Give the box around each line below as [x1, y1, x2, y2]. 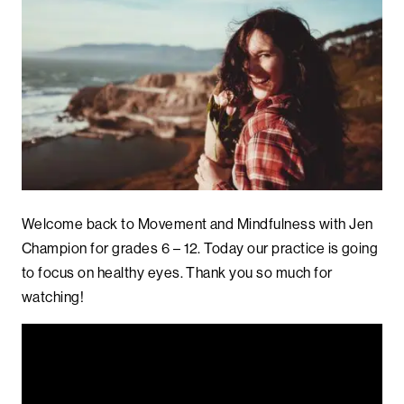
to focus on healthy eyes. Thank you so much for [22, 262, 333, 281]
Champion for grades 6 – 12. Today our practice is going [22, 238, 379, 257]
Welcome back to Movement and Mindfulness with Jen [22, 214, 373, 233]
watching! [22, 287, 85, 306]
